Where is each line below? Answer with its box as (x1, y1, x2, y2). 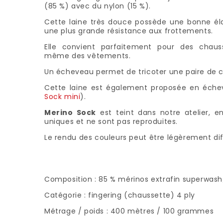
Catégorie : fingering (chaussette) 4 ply (44, 190, 195, 200)
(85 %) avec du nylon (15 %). (44, 1, 151, 11)
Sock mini (44, 92, 81, 102)
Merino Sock (44, 108, 97, 117)
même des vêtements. (44, 51, 133, 61)
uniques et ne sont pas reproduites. (44, 116, 178, 126)
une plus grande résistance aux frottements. (44, 26, 213, 36)
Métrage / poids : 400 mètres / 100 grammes (44, 206, 214, 216)
